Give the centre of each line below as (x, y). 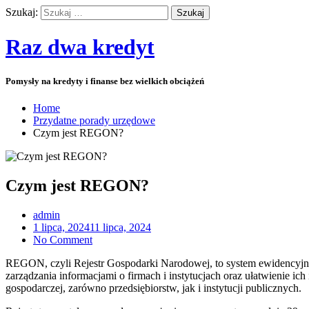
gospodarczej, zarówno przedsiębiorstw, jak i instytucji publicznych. (153, 288)
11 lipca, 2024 (120, 227)
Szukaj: (22, 12)
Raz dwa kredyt (80, 47)
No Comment (63, 239)
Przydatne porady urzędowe (94, 120)
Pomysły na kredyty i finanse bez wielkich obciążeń (105, 81)
